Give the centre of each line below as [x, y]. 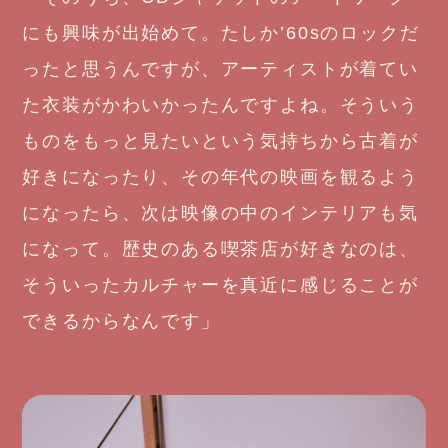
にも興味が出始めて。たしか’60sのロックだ [221, 32]
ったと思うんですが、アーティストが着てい [220, 68]
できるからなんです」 [121, 320]
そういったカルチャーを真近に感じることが [220, 284]
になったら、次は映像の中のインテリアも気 [220, 212]
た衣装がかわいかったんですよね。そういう [220, 104]
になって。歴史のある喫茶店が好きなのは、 [220, 248]
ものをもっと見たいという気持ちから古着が [220, 140]
